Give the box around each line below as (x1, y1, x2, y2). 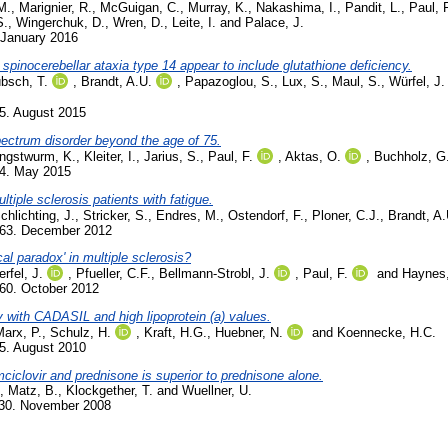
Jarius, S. (144, 148, 200, 164)
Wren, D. (113, 15, 164, 31)
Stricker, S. (83, 207, 148, 223)
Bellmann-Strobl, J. (159, 266, 270, 282)
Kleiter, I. (84, 148, 136, 164)
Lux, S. (282, 74, 324, 90)
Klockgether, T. (66, 383, 153, 398)
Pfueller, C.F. (76, 266, 151, 282)
